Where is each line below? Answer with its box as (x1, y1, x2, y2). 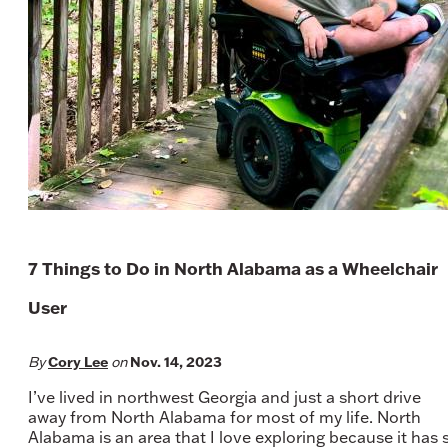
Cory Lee (48, 351, 108, 371)
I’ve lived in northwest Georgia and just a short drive (28, 386, 421, 407)
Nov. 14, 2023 (130, 351, 222, 371)
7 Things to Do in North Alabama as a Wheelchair (28, 256, 438, 279)
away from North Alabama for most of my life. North (28, 406, 421, 427)
